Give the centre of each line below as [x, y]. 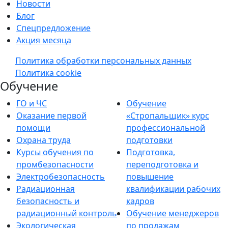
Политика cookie [48, 73]
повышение [150, 176]
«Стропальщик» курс [168, 115]
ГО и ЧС [32, 103]
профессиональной [166, 127]
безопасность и [48, 201]
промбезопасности [55, 164]
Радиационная [46, 189]
